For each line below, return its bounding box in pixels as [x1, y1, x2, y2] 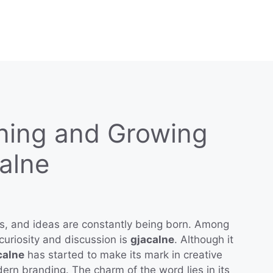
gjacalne [130, 233, 174, 246]
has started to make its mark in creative [24, 249, 222, 261]
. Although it [174, 233, 233, 246]
